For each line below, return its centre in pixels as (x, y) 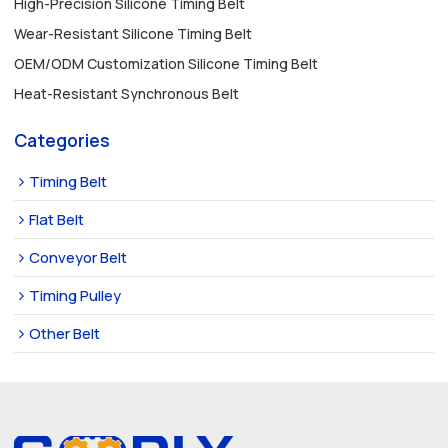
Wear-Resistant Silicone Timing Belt (133, 33)
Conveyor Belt (78, 257)
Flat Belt (57, 219)
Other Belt (65, 333)
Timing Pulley (75, 295)
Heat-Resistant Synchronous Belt (127, 93)
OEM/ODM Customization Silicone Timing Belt (166, 63)
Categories (62, 139)
